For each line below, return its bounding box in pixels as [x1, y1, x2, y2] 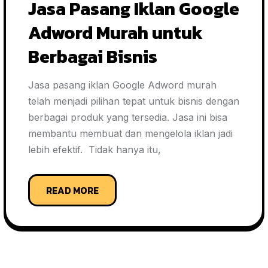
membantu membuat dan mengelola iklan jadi [28, 127, 233, 139]
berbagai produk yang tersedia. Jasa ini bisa [28, 111, 227, 123]
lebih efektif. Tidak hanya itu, [28, 144, 161, 156]
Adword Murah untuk [28, 19, 203, 46]
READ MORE [46, 183, 99, 197]
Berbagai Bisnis [28, 43, 157, 70]
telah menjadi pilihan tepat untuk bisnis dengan [28, 95, 239, 107]
